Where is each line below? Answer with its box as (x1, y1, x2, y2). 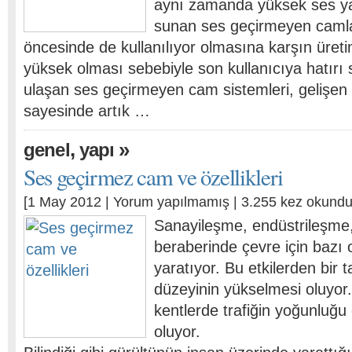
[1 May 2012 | (24, 194, 113, 210)
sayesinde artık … (24, 102, 150, 119)
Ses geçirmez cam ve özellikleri (24, 161, 283, 192)
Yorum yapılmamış (113, 194, 229, 210)
